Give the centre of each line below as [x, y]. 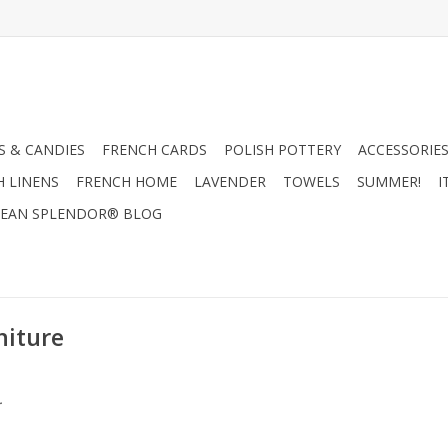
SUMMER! [389, 181]
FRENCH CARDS [154, 149]
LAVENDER [230, 181]
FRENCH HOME [126, 181]
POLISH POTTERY [282, 149]
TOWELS [311, 181]
